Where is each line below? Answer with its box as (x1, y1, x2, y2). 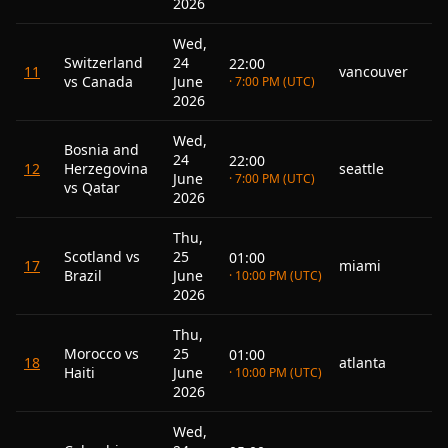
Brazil (64, 266, 102, 285)
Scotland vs (64, 247, 140, 266)
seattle (339, 159, 384, 178)
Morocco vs (64, 344, 139, 363)
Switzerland (64, 53, 143, 72)
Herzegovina (64, 159, 148, 178)
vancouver (339, 62, 408, 81)
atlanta (339, 353, 386, 372)
